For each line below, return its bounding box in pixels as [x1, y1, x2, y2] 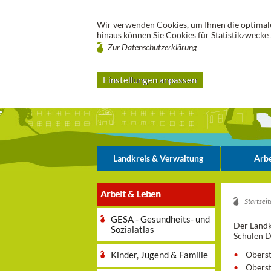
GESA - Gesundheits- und [110, 214, 210, 224]
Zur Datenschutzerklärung [108, 42, 198, 52]
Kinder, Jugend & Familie [110, 249, 208, 260]
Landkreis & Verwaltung [113, 153, 204, 163]
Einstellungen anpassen [103, 74, 197, 85]
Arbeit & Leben [100, 188, 160, 199]
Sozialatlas [110, 224, 154, 235]
